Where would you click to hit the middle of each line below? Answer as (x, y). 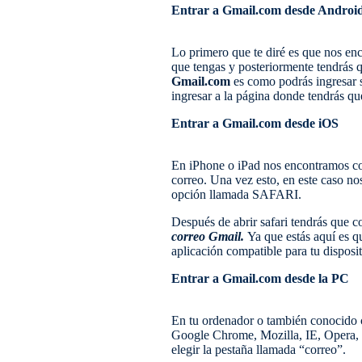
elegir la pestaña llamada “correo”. (259, 349)
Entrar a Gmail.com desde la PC (260, 278)
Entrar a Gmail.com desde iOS (255, 123)
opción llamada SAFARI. (236, 194)
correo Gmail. (209, 236)
